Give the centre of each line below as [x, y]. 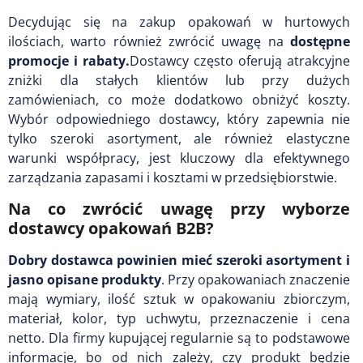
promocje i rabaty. [69, 60]
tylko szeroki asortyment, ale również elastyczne [179, 138]
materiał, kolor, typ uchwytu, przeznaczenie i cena [179, 318]
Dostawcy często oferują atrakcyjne [240, 60]
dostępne [320, 41]
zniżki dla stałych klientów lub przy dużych [179, 80]
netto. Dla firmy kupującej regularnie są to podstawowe [179, 337]
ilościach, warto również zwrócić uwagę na [149, 41]
